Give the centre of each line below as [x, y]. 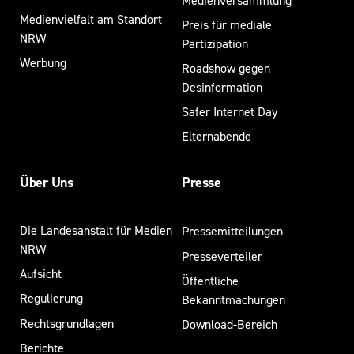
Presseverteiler [222, 256]
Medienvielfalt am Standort [91, 19]
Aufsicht [41, 273]
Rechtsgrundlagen [67, 323]
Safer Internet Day [229, 111]
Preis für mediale [226, 24]
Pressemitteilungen [232, 231]
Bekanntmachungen [233, 299]
